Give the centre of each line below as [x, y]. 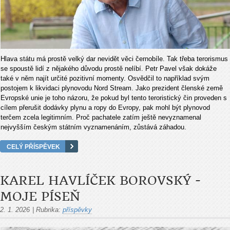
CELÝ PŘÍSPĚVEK [33, 147]
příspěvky [77, 210]
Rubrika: [48, 210]
